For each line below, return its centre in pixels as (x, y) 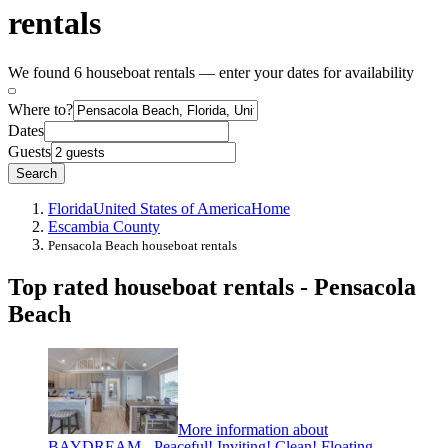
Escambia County (104, 226)
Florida (70, 208)
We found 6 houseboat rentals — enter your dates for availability (211, 72)
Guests (29, 151)
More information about (253, 429)
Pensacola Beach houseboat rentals (142, 245)
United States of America (172, 208)
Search (36, 173)
